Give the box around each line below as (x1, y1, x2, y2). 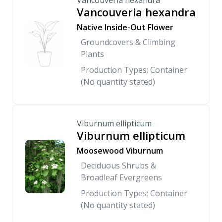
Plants (81, 49, 104, 59)
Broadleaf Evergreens (81, 172, 162, 183)
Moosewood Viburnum (77, 145, 163, 156)
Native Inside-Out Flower (77, 22, 173, 33)
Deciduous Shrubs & (81, 160, 156, 171)
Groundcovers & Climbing (81, 37, 175, 48)
